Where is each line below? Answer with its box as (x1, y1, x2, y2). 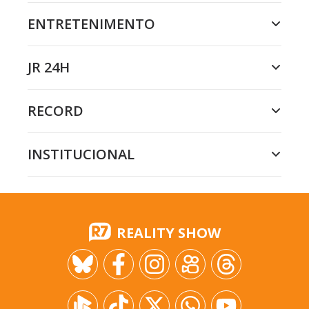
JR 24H (28, 57, 70, 77)
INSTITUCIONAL (28, 144, 134, 163)
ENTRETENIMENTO (28, 14, 155, 33)
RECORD (28, 101, 83, 120)
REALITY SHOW (116, 223, 221, 242)
